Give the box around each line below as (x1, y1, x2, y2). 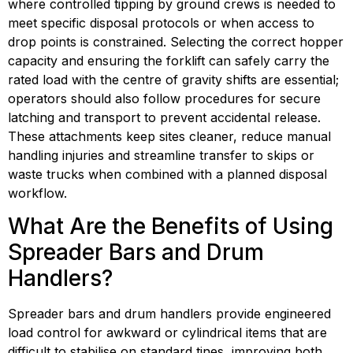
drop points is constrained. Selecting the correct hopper (8, 33, 344, 50)
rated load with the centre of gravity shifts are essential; (8, 71, 339, 87)
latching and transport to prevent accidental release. (8, 109, 321, 125)
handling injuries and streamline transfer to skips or (8, 147, 314, 163)
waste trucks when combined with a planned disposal (8, 165, 327, 182)
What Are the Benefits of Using (8, 212, 333, 240)
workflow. (8, 184, 67, 201)
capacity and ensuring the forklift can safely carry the (8, 52, 329, 69)
